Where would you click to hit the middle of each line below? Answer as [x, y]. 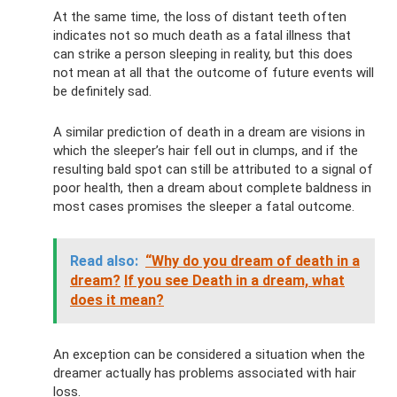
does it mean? [117, 300]
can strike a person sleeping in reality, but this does [203, 54]
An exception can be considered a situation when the [209, 355]
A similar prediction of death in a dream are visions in [209, 132]
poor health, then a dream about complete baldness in [212, 188]
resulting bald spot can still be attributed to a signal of [213, 170]
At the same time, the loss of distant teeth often [200, 17]
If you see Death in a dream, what [234, 281]
